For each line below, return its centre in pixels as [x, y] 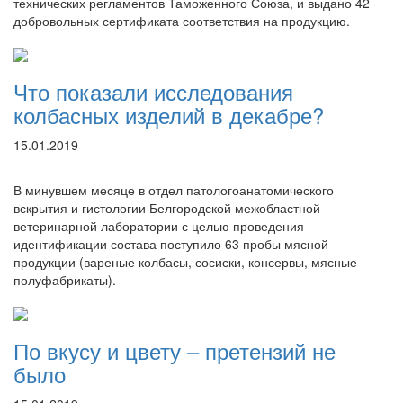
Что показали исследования [153, 91]
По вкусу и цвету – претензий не [175, 350]
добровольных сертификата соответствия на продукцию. [182, 21]
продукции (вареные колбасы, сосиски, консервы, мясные [185, 262]
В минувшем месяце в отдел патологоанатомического [174, 190]
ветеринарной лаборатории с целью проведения [159, 226]
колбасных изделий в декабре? [169, 115]
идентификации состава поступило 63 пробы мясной [171, 244]
